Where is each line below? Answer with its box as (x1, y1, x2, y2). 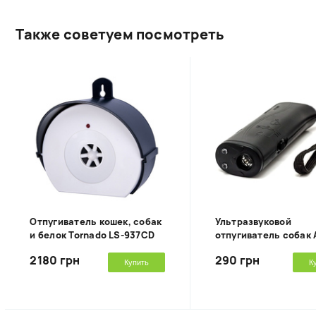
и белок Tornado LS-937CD (30, 229, 155, 242)
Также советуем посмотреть (16, 25, 225, 44)
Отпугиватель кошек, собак (30, 216, 162, 229)
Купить (123, 258, 149, 267)
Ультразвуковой (214, 216, 291, 229)
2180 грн (30, 253, 80, 269)
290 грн (214, 253, 260, 269)
